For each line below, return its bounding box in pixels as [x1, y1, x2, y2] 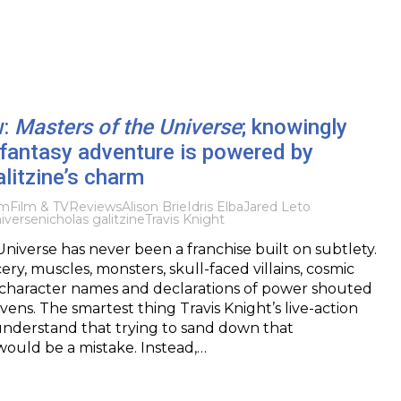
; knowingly [241, 114, 347, 140]
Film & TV [9, 198, 69, 215]
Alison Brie [121, 198, 187, 215]
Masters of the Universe [13, 114, 242, 140]
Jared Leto [243, 198, 311, 215]
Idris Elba [186, 198, 243, 215]
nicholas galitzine [38, 210, 145, 227]
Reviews [68, 198, 122, 215]
